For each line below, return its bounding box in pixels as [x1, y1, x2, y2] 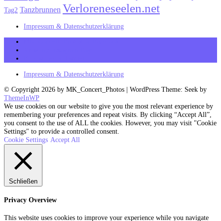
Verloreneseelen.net [63, 1, 160, 15]
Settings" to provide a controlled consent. [4, 127, 119, 136]
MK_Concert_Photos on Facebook [24, 37, 119, 46]
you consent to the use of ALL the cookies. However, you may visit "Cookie [4, 119, 217, 127]
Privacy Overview [4, 196, 57, 204]
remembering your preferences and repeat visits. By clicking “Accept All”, [4, 110, 212, 119]
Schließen [9, 178, 37, 185]
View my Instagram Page [24, 46, 94, 54]
